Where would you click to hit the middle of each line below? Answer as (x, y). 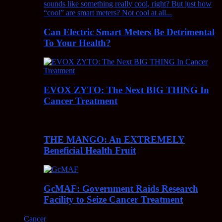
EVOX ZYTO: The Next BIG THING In (126, 90)
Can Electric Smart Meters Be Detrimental (129, 32)
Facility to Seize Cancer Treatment (113, 200)
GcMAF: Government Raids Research (121, 189)
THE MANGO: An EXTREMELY (114, 139)
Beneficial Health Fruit (90, 150)
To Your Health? (77, 43)
